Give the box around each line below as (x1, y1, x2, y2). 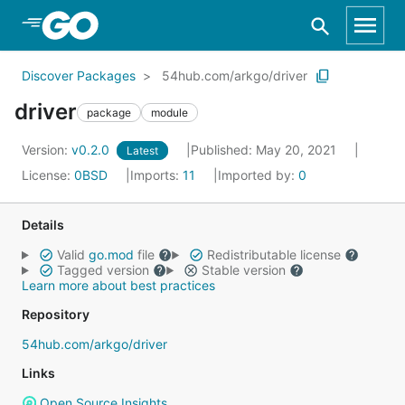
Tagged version (52, 262, 153, 278)
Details (22, 217, 64, 232)
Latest (127, 144, 158, 157)
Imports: (130, 167, 183, 183)
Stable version (197, 262, 289, 278)
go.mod (88, 247, 134, 262)
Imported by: (218, 167, 298, 183)
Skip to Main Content (36, 15, 183, 33)
